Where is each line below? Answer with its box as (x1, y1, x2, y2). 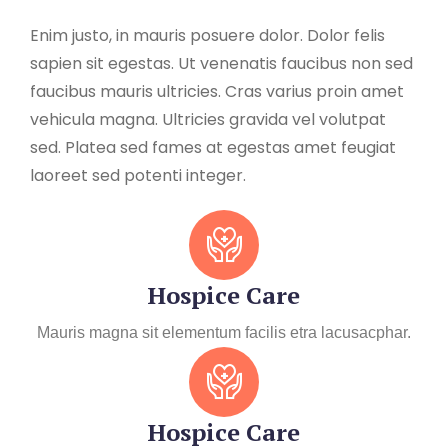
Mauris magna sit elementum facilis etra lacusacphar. (37, 323, 411, 341)
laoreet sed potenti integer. (30, 163, 246, 187)
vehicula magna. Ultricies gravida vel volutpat (30, 107, 386, 131)
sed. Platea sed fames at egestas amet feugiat (30, 135, 396, 159)
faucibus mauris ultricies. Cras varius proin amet (30, 79, 404, 103)
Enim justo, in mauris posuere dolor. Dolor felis (30, 23, 385, 47)
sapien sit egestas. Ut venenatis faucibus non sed (30, 51, 413, 75)
